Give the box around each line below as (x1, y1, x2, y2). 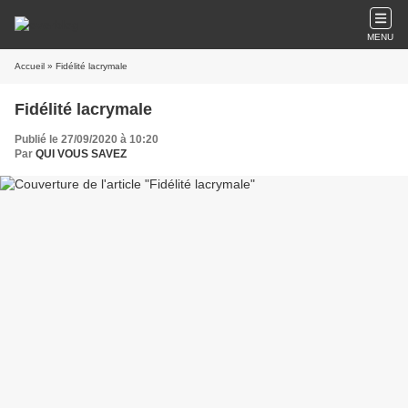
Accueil (15, 61, 45, 71)
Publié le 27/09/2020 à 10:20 (15, 133, 158, 146)
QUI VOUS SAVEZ (36, 148, 127, 160)
